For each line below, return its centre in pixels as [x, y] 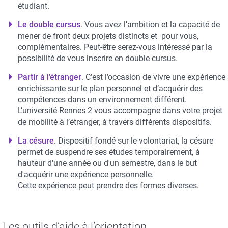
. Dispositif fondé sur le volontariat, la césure [134, 141]
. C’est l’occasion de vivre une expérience [153, 77]
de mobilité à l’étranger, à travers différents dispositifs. [115, 122]
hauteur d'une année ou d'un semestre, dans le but [107, 163]
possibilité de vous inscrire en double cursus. [98, 58]
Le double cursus [49, 25]
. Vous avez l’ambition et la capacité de [150, 25]
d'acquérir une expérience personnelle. [86, 174]
